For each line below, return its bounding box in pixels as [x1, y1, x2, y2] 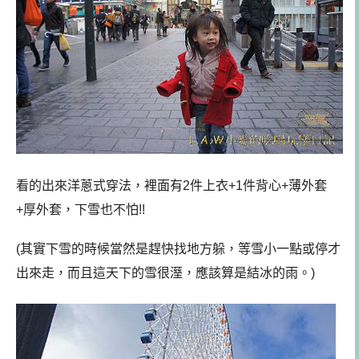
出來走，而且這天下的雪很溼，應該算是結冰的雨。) [16, 265, 315, 280]
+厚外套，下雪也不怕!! [16, 203, 145, 217]
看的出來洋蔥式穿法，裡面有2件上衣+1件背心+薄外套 [16, 179, 327, 193]
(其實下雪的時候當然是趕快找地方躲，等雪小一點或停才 [16, 241, 341, 256]
